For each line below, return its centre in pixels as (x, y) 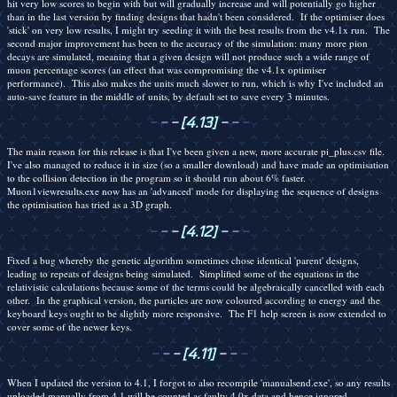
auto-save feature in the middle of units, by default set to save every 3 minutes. (168, 96)
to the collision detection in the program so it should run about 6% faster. (158, 178)
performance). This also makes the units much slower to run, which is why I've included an (195, 82)
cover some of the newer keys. (70, 327)
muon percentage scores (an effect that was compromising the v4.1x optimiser (167, 69)
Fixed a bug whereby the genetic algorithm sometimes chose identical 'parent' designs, (183, 261)
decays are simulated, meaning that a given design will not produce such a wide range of (188, 56)
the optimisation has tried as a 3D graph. (90, 205)
